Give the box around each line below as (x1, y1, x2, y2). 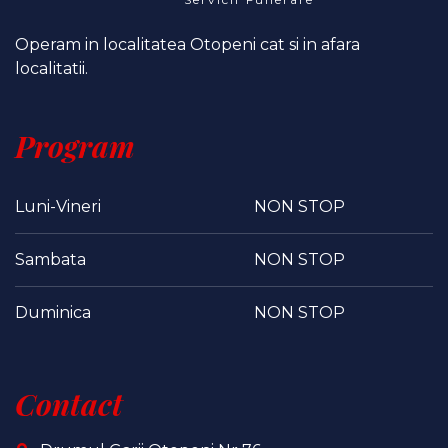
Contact (15, 384, 123, 425)
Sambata (15, 250, 86, 270)
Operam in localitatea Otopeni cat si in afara (15, 35, 360, 55)
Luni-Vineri (15, 197, 101, 217)
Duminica (15, 303, 91, 323)
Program (15, 126, 135, 167)
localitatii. (15, 59, 88, 79)
